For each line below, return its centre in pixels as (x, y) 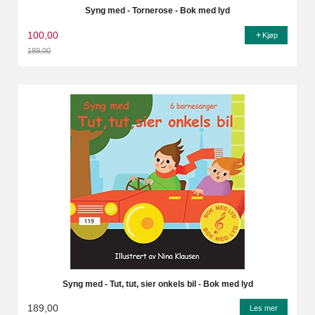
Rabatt (42, 63)
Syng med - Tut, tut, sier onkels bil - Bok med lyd (157, 284)
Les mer (263, 308)
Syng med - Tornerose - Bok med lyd (157, 11)
